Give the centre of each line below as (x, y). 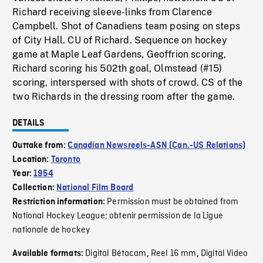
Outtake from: (40, 146)
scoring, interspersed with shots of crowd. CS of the (128, 83)
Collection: (35, 188)
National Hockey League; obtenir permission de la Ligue (118, 216)
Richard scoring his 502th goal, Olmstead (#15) (117, 69)
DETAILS (29, 124)
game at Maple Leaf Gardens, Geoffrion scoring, (119, 55)
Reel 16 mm (173, 254)
